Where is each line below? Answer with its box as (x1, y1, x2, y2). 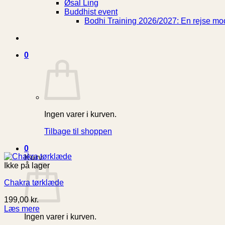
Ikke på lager (4, 161, 50, 170)
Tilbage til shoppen (44, 127, 112, 136)
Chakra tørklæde (4, 178, 64, 187)
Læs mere (4, 204, 40, 213)
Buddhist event (64, 8, 118, 16)
